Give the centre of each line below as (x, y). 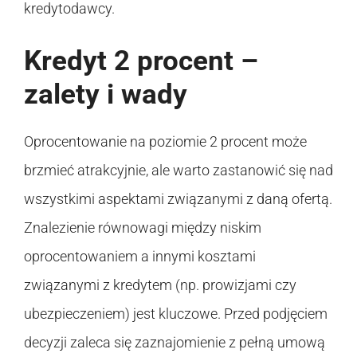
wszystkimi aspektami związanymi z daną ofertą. (178, 198)
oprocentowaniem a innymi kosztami (140, 256)
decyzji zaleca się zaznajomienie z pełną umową (175, 342)
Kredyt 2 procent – (141, 61)
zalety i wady (106, 94)
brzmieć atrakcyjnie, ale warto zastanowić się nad (178, 170)
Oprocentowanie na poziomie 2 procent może (165, 141)
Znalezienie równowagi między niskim (143, 227)
